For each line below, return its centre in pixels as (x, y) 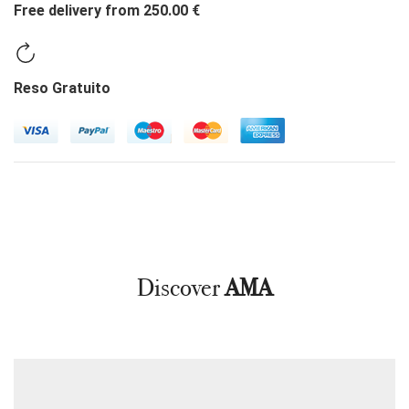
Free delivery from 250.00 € (107, 11)
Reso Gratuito (62, 89)
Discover (181, 288)
